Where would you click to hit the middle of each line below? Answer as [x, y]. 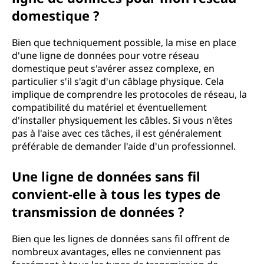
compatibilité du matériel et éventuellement [109, 107]
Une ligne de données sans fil [106, 176]
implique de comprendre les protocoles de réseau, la [129, 94]
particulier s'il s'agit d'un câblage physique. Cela [118, 81]
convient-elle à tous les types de [116, 194]
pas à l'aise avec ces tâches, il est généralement [117, 133]
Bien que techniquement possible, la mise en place [124, 42]
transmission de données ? [98, 212]
